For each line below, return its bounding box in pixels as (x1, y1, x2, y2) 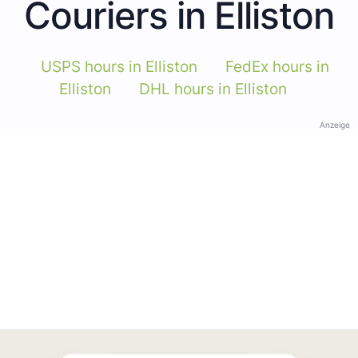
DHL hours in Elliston (139, 79, 287, 98)
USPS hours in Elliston (41, 57, 197, 76)
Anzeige (320, 119, 350, 129)
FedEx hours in (225, 57, 329, 76)
